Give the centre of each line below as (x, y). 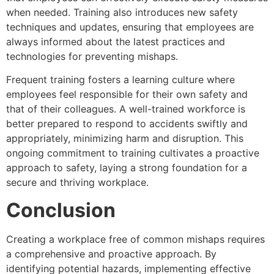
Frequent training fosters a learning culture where (120, 80)
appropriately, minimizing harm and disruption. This (125, 139)
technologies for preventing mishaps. (92, 56)
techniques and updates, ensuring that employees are (130, 27)
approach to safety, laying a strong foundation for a (127, 168)
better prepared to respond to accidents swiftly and (127, 124)
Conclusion (61, 210)
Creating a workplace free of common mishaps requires (135, 239)
